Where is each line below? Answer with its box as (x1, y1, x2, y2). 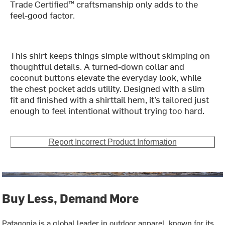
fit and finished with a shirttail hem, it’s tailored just (10, 93, 209, 106)
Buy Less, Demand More (2, 190, 139, 206)
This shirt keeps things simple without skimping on (10, 49, 210, 62)
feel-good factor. (10, 9, 75, 22)
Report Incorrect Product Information (48, 138, 177, 147)
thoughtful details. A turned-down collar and (10, 60, 185, 73)
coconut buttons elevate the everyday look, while (10, 71, 202, 84)
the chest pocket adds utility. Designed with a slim (10, 82, 205, 95)
